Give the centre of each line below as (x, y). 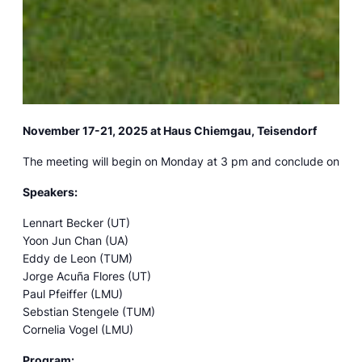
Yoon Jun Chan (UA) (76, 240)
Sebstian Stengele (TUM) (89, 311)
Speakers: (50, 192)
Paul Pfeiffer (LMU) (73, 294)
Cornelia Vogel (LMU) (78, 329)
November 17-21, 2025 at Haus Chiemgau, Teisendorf (170, 130)
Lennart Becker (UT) (76, 223)
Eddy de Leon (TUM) (78, 258)
